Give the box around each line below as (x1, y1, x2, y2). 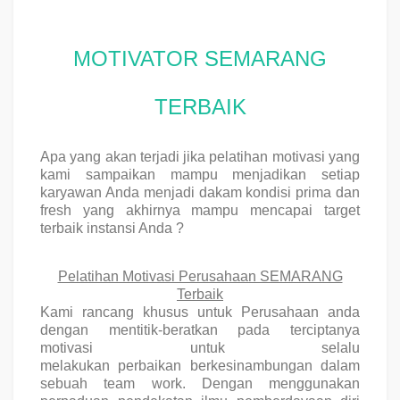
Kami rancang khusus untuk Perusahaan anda (40, 304, 360, 320)
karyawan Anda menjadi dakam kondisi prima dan (40, 185, 360, 201)
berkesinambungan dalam (181, 357, 361, 373)
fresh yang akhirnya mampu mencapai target (40, 203, 360, 219)
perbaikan (118, 357, 182, 373)
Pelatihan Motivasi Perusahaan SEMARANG (57, 268, 343, 284)
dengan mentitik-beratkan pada (40, 321, 290, 337)
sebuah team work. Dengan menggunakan (40, 375, 360, 391)
